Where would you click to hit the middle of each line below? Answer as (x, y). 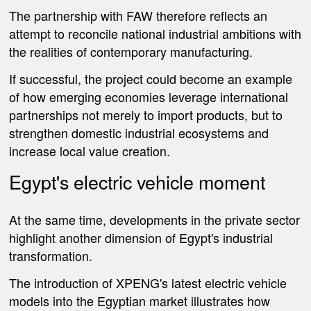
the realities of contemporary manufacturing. (131, 52)
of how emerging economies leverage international (149, 96)
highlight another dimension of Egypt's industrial (141, 238)
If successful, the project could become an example (151, 78)
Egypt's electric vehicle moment (137, 182)
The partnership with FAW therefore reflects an (138, 16)
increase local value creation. (90, 150)
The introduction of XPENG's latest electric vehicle (148, 283)
